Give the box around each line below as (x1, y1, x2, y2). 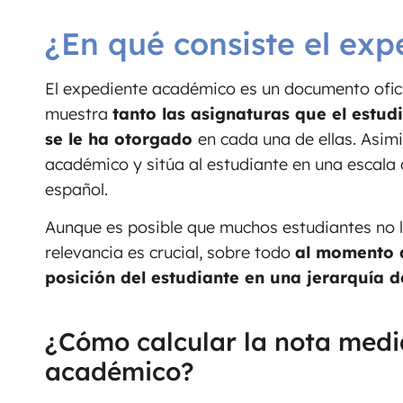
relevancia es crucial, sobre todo (45, 242, 295, 264)
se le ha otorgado (45, 128, 198, 149)
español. (45, 178, 108, 200)
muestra (45, 103, 112, 124)
